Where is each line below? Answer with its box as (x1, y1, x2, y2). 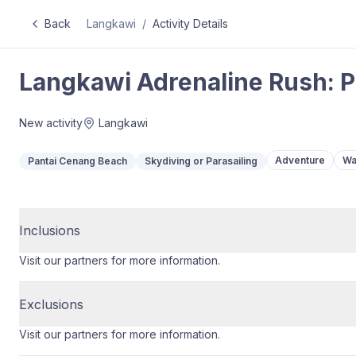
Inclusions (19, 222, 80, 238)
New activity (19, 116, 83, 130)
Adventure (275, 153, 325, 166)
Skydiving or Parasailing (145, 155, 257, 167)
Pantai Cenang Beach (28, 155, 127, 167)
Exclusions (19, 296, 83, 312)
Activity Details (153, 17, 228, 30)
